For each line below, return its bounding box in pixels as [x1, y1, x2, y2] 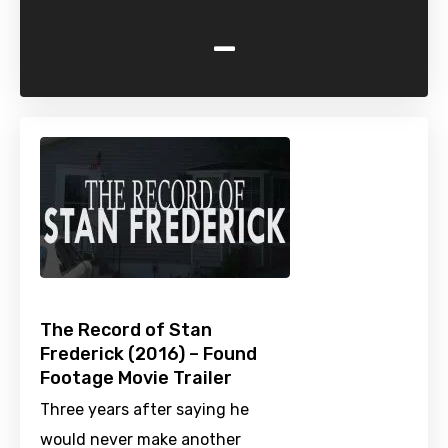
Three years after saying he [40, 400, 249, 420]
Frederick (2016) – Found [40, 343, 257, 366]
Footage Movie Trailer [40, 367, 232, 390]
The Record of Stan [40, 319, 212, 342]
